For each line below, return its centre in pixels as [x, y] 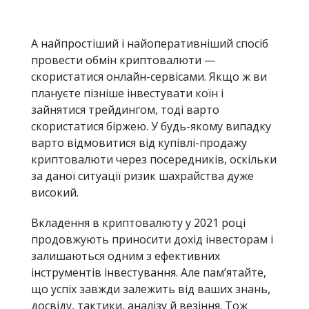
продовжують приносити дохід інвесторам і [152, 239]
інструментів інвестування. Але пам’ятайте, [149, 272]
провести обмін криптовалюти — [123, 60]
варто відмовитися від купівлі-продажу [139, 143]
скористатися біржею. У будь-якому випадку [151, 126]
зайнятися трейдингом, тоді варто [125, 110]
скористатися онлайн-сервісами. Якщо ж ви [149, 77]
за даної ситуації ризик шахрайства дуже [142, 176]
